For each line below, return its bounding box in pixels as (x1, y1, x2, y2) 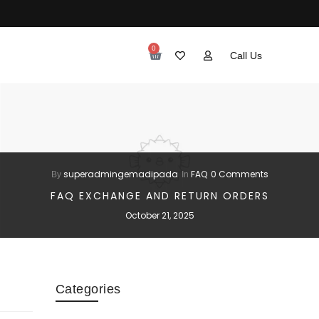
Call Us (230, 49, 263, 61)
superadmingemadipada (63, 168, 178, 181)
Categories (55, 282, 121, 297)
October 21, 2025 (125, 209, 194, 222)
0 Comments (210, 168, 268, 181)
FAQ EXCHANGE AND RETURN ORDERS (50, 189, 269, 204)
